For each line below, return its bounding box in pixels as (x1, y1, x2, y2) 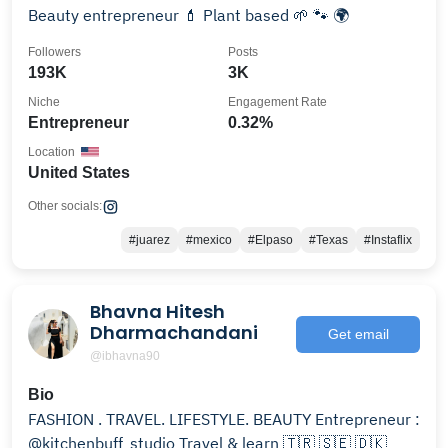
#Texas (309, 233, 348, 247)
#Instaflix (364, 233, 412, 247)
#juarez (129, 233, 170, 247)
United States (28, 164, 130, 181)
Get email (327, 325, 389, 342)
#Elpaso (248, 233, 293, 247)
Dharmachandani (90, 320, 258, 345)
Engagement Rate (228, 95, 327, 109)
